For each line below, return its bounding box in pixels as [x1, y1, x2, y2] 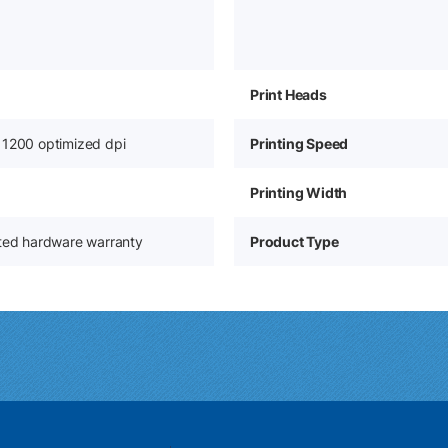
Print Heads [250, 86, 327, 103]
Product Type [250, 233, 339, 250]
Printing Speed [250, 135, 349, 152]
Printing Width [250, 184, 348, 201]
